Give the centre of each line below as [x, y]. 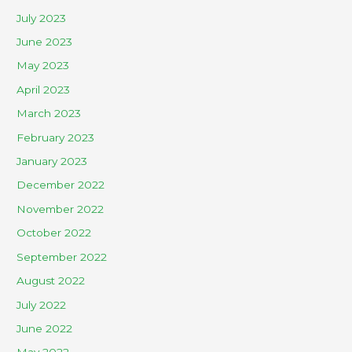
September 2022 [62, 257]
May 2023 [43, 66]
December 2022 [61, 185]
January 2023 [52, 161]
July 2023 [42, 18]
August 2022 [51, 281]
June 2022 [45, 328]
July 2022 [42, 304]
